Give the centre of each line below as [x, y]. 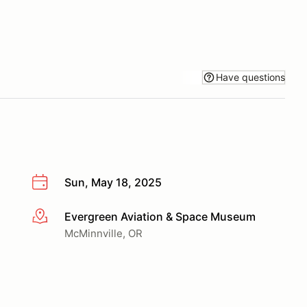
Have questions [250, 77]
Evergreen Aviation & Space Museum [160, 216]
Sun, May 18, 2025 [113, 182]
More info [56, 217]
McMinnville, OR [103, 233]
